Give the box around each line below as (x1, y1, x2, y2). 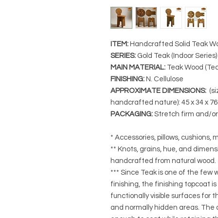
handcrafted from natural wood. (110, 157, 216, 165)
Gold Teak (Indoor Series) (136, 52, 217, 60)
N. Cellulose (145, 75, 185, 83)
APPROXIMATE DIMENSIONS (110, 87, 205, 95)
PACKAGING (110, 110, 151, 118)
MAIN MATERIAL (110, 64, 164, 72)
